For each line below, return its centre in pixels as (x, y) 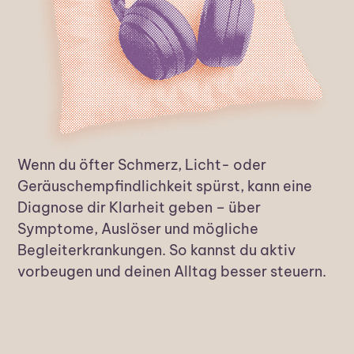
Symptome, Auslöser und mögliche (138, 228)
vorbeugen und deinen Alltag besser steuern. (172, 271)
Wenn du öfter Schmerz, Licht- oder (142, 164)
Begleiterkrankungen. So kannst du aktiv (157, 250)
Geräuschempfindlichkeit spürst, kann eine (165, 186)
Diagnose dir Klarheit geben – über (139, 207)
